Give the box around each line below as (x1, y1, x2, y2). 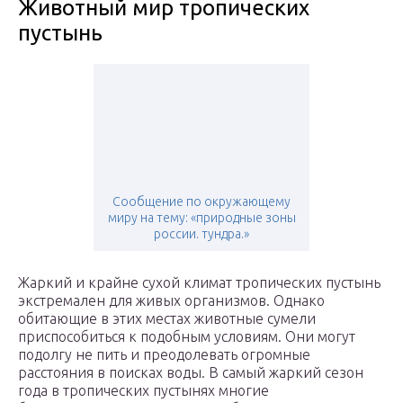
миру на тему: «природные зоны (107, 210, 296, 226)
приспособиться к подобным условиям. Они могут (18, 328, 355, 345)
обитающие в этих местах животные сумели (18, 310, 316, 327)
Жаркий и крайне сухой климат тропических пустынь (18, 274, 381, 291)
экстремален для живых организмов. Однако (18, 292, 325, 309)
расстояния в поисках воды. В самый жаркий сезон (18, 364, 363, 381)
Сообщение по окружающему (112, 194, 291, 210)
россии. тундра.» (154, 227, 249, 242)
